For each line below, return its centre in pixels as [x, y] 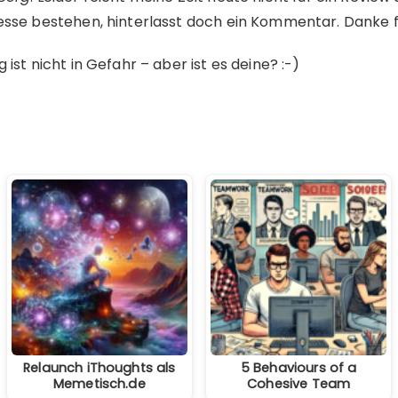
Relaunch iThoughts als [99, 367]
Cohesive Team [299, 383]
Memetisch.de [99, 383]
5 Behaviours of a [298, 367]
